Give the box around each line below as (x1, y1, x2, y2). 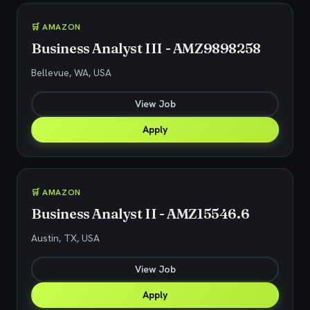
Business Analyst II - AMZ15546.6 (31, 205, 250, 222)
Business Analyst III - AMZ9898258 (31, 39, 261, 57)
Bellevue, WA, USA (31, 66, 111, 79)
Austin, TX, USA (31, 232, 100, 244)
